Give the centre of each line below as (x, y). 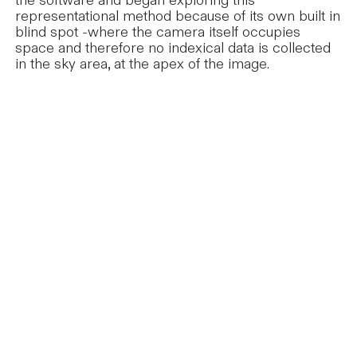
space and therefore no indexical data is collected (173, 49)
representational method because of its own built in (178, 17)
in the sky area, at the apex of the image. (143, 65)
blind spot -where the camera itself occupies (158, 33)
